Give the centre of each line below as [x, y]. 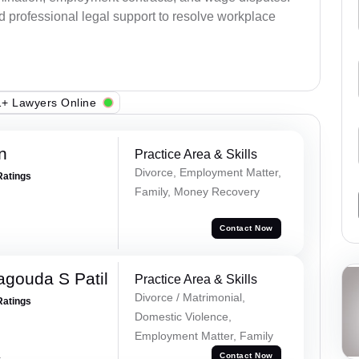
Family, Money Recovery [197, 192]
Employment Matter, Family [204, 335]
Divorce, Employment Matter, [208, 173]
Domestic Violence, [183, 316]
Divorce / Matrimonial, [190, 297]
